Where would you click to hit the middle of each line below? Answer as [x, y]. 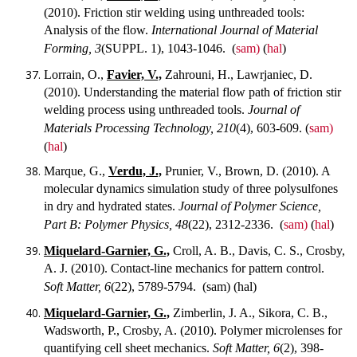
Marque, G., [76, 171]
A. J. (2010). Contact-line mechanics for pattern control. [184, 269]
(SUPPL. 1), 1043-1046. [167, 49]
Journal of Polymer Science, [250, 206]
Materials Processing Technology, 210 [140, 127]
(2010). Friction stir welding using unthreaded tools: [174, 13]
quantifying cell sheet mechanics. [127, 347]
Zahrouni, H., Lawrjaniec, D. [237, 74]
